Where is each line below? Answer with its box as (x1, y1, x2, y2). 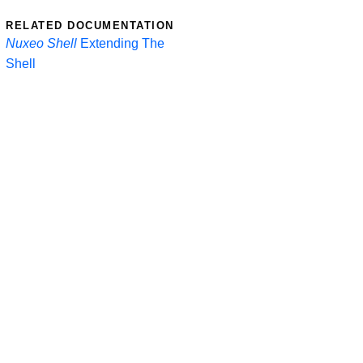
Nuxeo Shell (6, 36, 77, 50)
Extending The (80, 36, 164, 50)
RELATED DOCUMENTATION (6, 19, 174, 32)
